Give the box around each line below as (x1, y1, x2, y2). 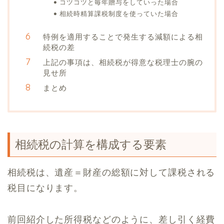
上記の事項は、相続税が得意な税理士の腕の (43, 57, 203, 67)
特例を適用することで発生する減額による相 (43, 31, 203, 41)
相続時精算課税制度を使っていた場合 (59, 9, 178, 17)
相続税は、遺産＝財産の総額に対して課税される (7, 167, 215, 177)
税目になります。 (7, 182, 83, 193)
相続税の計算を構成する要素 (15, 137, 166, 151)
